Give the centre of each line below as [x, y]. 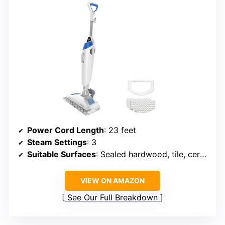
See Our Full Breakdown [113, 198]
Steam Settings [57, 142]
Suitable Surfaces [62, 154]
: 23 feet [120, 130]
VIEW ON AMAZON [113, 181]
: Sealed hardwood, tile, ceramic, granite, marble [148, 154]
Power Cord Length [66, 130]
